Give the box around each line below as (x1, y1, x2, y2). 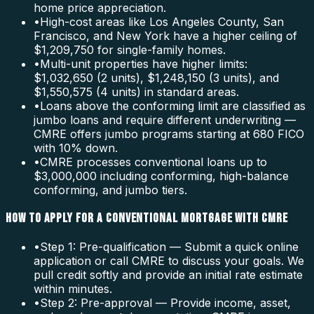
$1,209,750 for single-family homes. (34, 43, 226, 57)
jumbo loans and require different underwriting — (34, 113, 296, 128)
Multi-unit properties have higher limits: (40, 57, 247, 71)
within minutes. (34, 281, 112, 296)
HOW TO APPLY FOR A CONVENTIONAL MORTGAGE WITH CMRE (6, 210, 288, 227)
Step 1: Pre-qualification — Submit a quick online (40, 239, 299, 254)
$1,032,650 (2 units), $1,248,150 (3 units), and (34, 71, 279, 86)
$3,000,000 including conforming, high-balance (34, 169, 289, 184)
